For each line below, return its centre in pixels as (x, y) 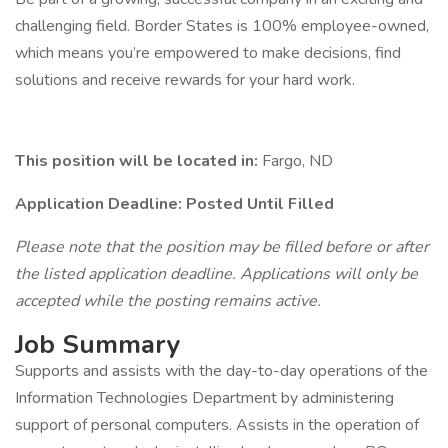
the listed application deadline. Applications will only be (216, 274)
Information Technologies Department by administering (204, 398)
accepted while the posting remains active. (168, 301)
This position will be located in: (138, 161)
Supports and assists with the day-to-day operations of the (221, 371)
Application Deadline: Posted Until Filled (174, 204)
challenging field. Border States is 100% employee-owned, (222, 26)
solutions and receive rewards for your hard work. (185, 80)
